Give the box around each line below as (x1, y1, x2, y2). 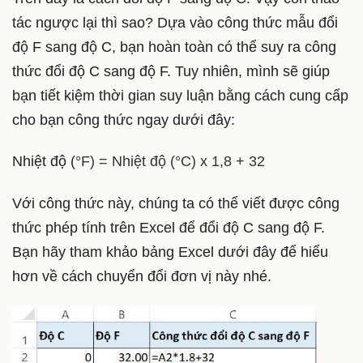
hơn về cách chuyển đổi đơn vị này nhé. (12, 268, 271, 285)
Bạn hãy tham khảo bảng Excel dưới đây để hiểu (12, 244, 328, 261)
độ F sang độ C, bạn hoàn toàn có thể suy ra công (12, 38, 336, 55)
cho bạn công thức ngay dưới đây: (12, 111, 235, 128)
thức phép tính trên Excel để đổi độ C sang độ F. (12, 220, 325, 237)
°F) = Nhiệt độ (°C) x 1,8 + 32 (75, 153, 265, 170)
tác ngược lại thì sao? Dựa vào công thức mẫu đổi (12, 14, 338, 31)
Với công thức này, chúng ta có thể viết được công (12, 195, 340, 212)
